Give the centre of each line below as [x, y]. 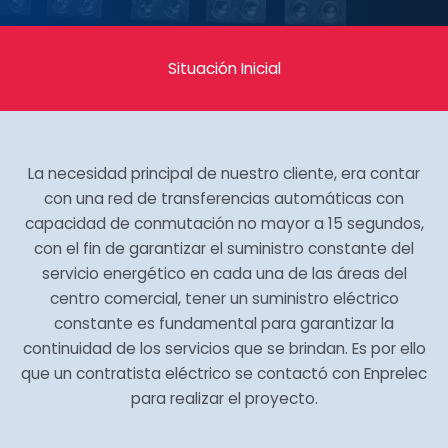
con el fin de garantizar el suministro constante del [224, 248]
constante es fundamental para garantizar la [224, 323]
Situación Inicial [224, 68]
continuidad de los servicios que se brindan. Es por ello [224, 348]
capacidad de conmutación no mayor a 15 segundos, [224, 223]
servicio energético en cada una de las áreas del [224, 273]
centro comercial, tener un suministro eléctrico [224, 298]
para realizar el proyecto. [224, 398]
